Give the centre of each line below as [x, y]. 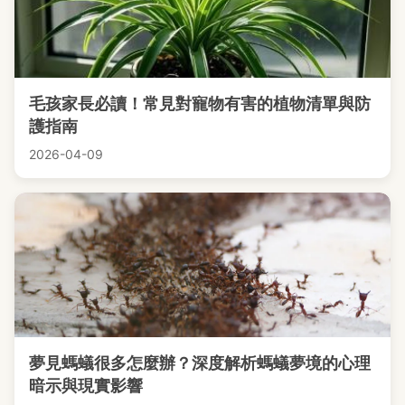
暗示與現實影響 [86, 386]
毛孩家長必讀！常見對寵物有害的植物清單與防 [200, 104]
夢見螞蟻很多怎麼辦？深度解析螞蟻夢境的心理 [200, 363]
